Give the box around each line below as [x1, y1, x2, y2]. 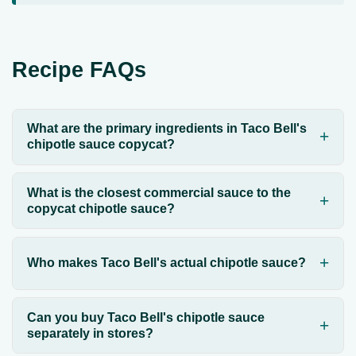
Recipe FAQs [12, 57, 146, 83]
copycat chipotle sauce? [26, 201, 175, 215]
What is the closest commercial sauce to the [26, 185, 291, 199]
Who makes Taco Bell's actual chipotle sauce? [26, 256, 306, 270]
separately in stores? [26, 326, 153, 340]
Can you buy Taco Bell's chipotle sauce [26, 310, 265, 324]
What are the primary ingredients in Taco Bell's [26, 122, 307, 136]
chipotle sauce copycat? [26, 137, 175, 152]
